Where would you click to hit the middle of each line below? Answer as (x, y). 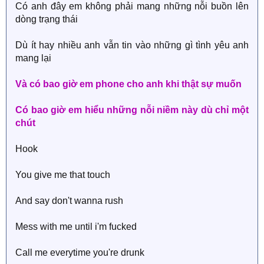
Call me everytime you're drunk (80, 252)
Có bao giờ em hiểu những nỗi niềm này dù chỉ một (132, 110)
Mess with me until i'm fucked (76, 226)
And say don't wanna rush (69, 200)
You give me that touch (63, 174)
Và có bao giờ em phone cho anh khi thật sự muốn (128, 84)
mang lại (33, 58)
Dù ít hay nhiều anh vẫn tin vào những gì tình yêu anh (132, 45)
